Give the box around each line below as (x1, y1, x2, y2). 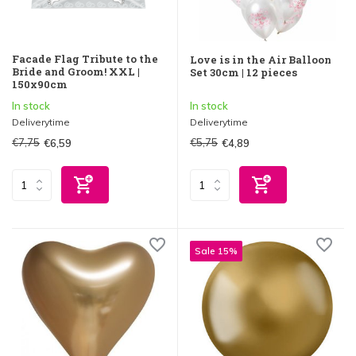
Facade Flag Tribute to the (12, 52, 158, 67)
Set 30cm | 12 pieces (190, 64, 297, 79)
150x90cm (12, 77, 68, 92)
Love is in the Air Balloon (190, 52, 331, 67)
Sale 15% (195, 245, 238, 257)
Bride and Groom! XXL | (12, 64, 140, 79)
